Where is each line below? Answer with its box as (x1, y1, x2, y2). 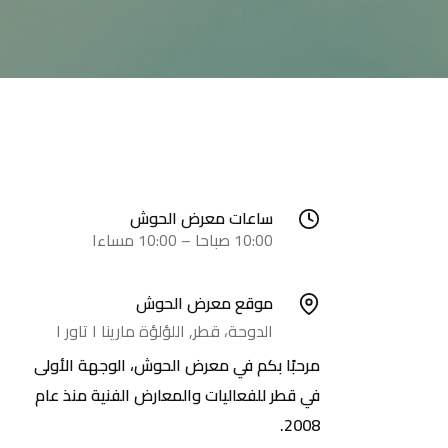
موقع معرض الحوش (136, 288, 273, 318)
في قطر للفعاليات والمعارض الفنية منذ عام (35, 380, 320, 410)
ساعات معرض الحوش (130, 203, 273, 233)
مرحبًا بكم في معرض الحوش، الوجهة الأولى (34, 350, 320, 380)
